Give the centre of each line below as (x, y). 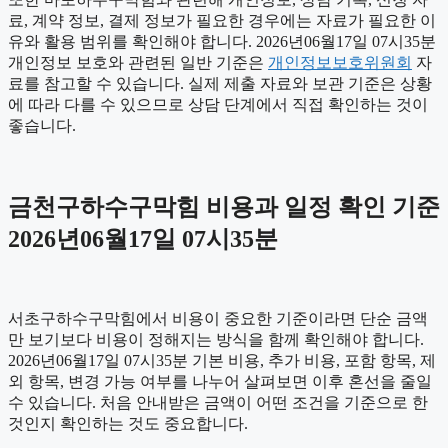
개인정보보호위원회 (340, 63)
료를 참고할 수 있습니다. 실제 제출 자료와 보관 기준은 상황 (220, 84)
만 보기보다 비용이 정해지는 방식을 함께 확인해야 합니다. (216, 339)
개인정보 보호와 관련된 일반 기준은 (138, 63)
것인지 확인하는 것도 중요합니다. (128, 423)
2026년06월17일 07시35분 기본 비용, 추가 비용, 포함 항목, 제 (222, 360)
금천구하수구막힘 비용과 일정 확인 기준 (224, 207)
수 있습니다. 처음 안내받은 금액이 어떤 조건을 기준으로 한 (218, 402)
